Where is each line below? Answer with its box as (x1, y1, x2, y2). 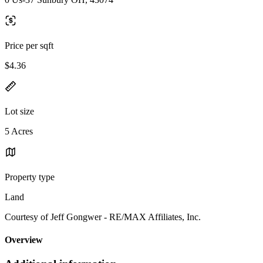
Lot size (5, 106, 34, 116)
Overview (5, 235, 43, 245)
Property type (5, 171, 55, 182)
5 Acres (5, 126, 33, 136)
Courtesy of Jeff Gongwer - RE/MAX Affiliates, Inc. (5, 211, 201, 222)
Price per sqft (5, 40, 53, 50)
